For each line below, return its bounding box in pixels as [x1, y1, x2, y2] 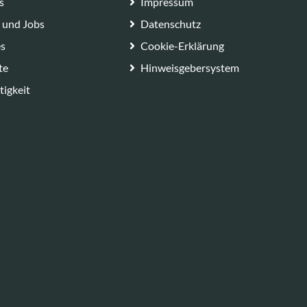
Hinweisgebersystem [140, 60, 239, 74]
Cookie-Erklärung [140, 38, 224, 52]
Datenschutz [140, 16, 201, 30]
